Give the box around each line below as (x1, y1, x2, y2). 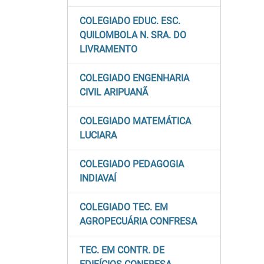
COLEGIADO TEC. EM (80, 202, 168, 213)
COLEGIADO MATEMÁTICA (80, 115, 191, 127)
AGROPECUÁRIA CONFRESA (80, 216, 197, 227)
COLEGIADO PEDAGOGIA (80, 159, 184, 170)
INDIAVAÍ (80, 173, 116, 184)
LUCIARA (80, 130, 117, 141)
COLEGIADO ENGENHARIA (80, 72, 189, 84)
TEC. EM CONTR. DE (80, 245, 164, 256)
